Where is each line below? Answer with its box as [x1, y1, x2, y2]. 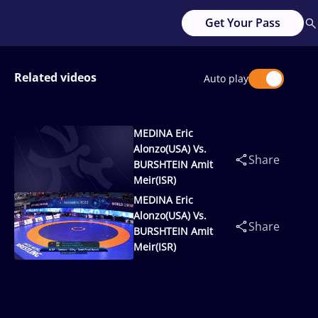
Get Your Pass [205, 15, 280, 31]
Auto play [204, 72, 248, 85]
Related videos [14, 70, 97, 85]
